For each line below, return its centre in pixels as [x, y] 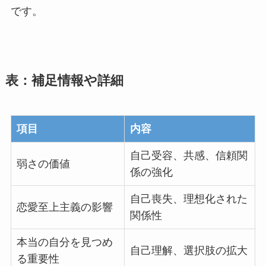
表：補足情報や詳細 [64, 81]
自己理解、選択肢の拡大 [189, 251]
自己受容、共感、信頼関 [189, 156]
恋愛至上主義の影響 [64, 208]
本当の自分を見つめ [64, 243]
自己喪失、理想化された [189, 199]
